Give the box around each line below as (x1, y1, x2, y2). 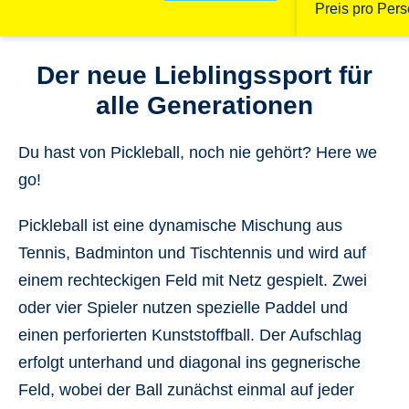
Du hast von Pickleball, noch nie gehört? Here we (18, 143, 377, 162)
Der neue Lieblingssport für (37, 61, 372, 89)
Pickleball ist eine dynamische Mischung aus (18, 216, 342, 235)
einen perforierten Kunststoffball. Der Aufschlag (18, 326, 362, 344)
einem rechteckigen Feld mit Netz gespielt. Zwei (18, 271, 367, 289)
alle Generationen (96, 91, 313, 120)
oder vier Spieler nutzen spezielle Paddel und (18, 299, 348, 317)
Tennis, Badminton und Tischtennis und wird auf (18, 244, 366, 262)
